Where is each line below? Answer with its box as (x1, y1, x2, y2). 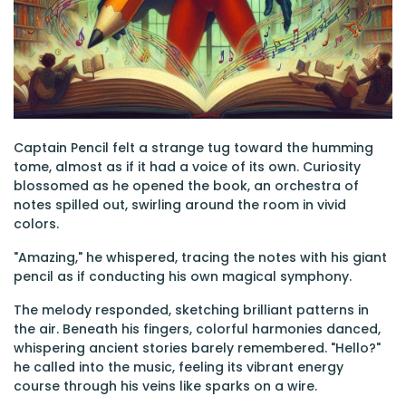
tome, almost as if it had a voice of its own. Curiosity (14, 158, 361, 176)
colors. (14, 215, 59, 233)
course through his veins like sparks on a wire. (14, 377, 317, 395)
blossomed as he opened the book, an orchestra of (14, 177, 359, 195)
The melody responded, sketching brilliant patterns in (14, 301, 369, 319)
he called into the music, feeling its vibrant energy (14, 358, 343, 376)
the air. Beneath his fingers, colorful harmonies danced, (14, 320, 381, 338)
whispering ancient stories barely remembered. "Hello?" (14, 339, 381, 357)
